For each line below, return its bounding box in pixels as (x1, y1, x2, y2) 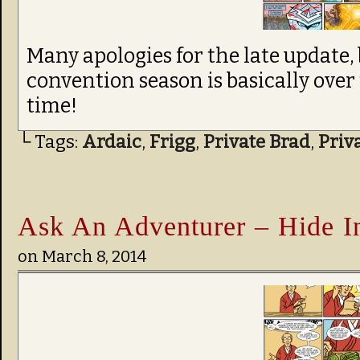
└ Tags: (18, 131, 82, 153)
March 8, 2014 (42, 247, 146, 266)
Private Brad (203, 131, 310, 153)
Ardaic (82, 131, 141, 153)
